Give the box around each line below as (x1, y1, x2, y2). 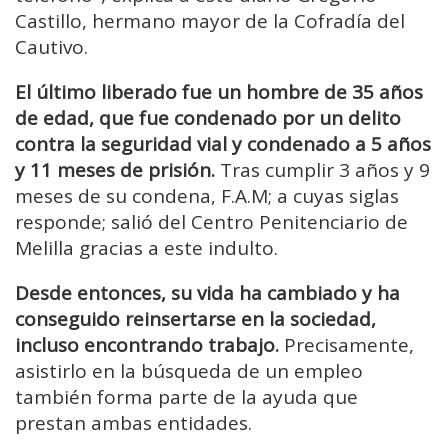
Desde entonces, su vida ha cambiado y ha (15, 280, 400, 307)
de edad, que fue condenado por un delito (15, 105, 401, 132)
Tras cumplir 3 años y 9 (215, 157, 430, 184)
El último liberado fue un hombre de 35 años (15, 79, 423, 106)
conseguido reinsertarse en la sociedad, (15, 306, 376, 333)
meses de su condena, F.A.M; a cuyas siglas (15, 183, 399, 210)
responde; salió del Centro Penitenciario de (15, 209, 408, 236)
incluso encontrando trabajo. (15, 332, 279, 359)
